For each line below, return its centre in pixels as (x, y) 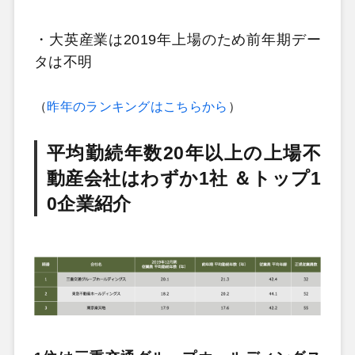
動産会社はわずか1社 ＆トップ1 (184, 179)
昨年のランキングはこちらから (137, 106)
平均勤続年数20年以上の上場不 (184, 153)
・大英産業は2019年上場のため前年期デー (177, 40)
